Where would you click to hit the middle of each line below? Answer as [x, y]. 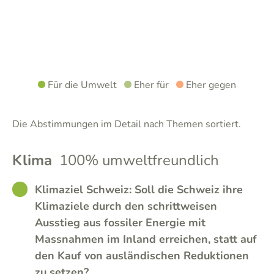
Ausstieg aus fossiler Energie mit [120, 223]
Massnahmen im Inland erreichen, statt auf [146, 239]
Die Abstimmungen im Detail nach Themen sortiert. [127, 124]
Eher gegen [210, 85]
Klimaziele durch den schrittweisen [126, 206]
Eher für [150, 85]
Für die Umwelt [81, 85]
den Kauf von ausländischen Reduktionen [142, 256]
